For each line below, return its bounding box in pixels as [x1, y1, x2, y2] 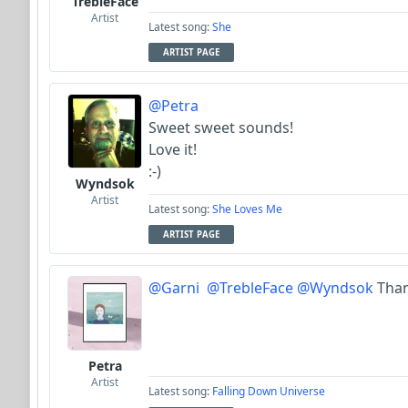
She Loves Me [212, 201, 282, 218]
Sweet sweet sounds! [148, 117, 293, 138]
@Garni [148, 278, 199, 299]
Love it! [148, 139, 197, 160]
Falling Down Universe [212, 383, 325, 400]
